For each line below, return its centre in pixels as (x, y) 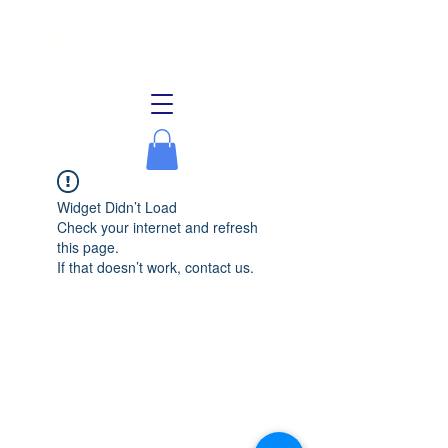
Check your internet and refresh (157, 226)
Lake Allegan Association (162, 39)
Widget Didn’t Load (117, 206)
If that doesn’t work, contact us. (155, 266)
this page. (88, 246)
